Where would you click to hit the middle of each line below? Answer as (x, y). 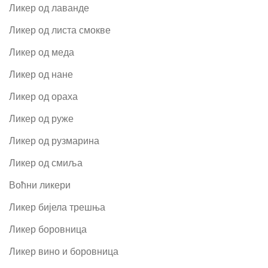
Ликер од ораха (43, 96)
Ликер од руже (41, 118)
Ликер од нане (41, 74)
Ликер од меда (42, 52)
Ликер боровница (48, 229)
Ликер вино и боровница (64, 251)
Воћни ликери (40, 185)
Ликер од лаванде (49, 8)
